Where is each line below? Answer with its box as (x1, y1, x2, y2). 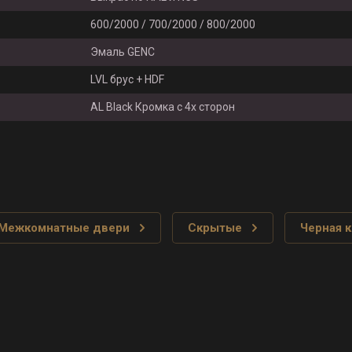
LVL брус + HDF (90, 73, 164, 86)
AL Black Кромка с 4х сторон (90, 101, 235, 113)
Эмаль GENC (90, 46, 155, 58)
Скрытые (188, 221, 242, 235)
